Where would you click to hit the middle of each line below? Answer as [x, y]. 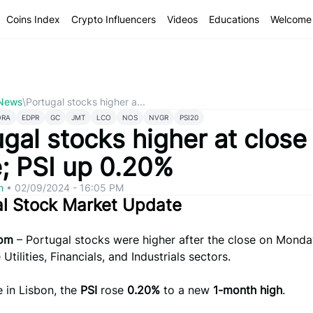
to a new [187, 290]
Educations [234, 19]
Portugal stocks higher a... [86, 102]
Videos [182, 19]
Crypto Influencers [114, 19]
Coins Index [33, 19]
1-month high [248, 290]
